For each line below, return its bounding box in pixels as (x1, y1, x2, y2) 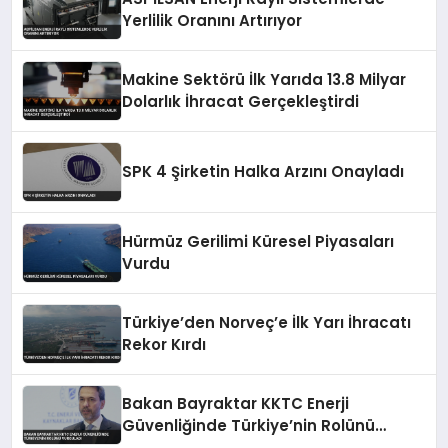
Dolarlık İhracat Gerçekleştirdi (122, 90, 360, 112)
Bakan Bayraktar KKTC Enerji (122, 392, 350, 414)
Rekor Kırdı (122, 333, 207, 355)
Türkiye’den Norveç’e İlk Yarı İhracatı (122, 311, 412, 333)
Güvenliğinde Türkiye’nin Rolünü (122, 414, 376, 436)
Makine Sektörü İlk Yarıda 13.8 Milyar (122, 68, 407, 90)
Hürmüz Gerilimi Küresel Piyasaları (122, 230, 395, 252)
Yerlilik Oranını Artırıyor (122, 9, 303, 31)
